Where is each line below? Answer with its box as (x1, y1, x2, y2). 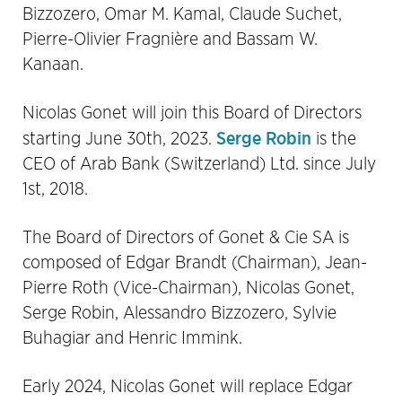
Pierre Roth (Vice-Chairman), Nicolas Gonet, (22, 278, 354, 297)
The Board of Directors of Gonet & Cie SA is (22, 228, 349, 247)
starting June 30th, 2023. (22, 129, 216, 148)
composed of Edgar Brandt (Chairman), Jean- (22, 253, 367, 272)
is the (311, 129, 356, 148)
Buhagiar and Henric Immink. (22, 328, 242, 347)
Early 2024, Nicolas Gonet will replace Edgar (22, 377, 353, 396)
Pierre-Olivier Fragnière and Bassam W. (22, 30, 318, 48)
